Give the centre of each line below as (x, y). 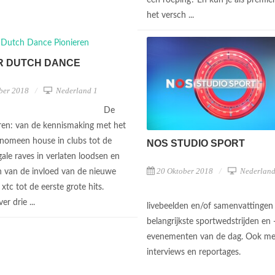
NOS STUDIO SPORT (196, 143)
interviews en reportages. (195, 252)
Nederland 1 (76, 91)
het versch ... (172, 15)
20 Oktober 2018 (185, 171)
